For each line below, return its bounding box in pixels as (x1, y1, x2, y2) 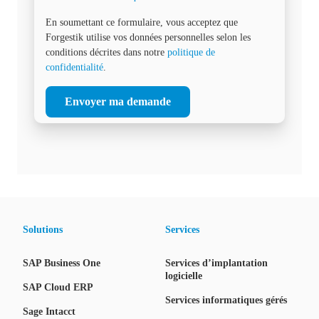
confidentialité (46, 62, 103, 73)
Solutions (23, 224, 63, 236)
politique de (167, 47, 215, 58)
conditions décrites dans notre (46, 47, 167, 58)
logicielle (165, 271, 202, 282)
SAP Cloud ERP (23, 282, 93, 293)
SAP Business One (23, 258, 100, 269)
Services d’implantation (165, 258, 268, 269)
